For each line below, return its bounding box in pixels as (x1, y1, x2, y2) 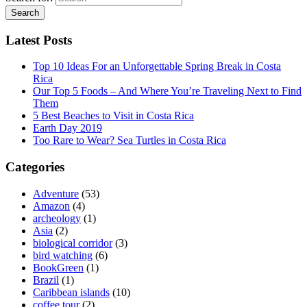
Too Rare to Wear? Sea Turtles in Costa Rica (33, 134, 226, 147)
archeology (33, 212, 81, 224)
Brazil (33, 273, 59, 286)
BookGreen (33, 261, 84, 273)
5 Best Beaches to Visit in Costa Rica (33, 110, 194, 122)
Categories (5, 159, 64, 174)
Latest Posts (5, 32, 72, 47)
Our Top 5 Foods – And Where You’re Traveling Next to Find (33, 85, 302, 97)
